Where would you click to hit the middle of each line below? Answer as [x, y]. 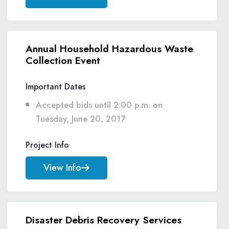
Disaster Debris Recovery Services [104, 220]
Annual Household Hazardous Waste [109, 49]
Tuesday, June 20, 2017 [81, 119]
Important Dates [55, 87]
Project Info [47, 145]
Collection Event [63, 60]
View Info [62, 168]
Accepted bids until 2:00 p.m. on [99, 105]
